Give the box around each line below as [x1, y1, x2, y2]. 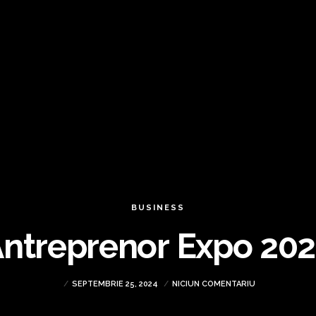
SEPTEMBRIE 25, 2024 [72, 279, 161, 288]
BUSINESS [130, 203, 185, 212]
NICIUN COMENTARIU [172, 279, 256, 288]
